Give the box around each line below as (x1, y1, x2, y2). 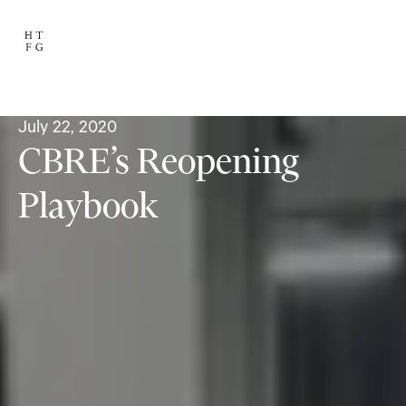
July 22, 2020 (18, 120, 117, 139)
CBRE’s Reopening (18, 147, 299, 181)
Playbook (18, 191, 159, 226)
